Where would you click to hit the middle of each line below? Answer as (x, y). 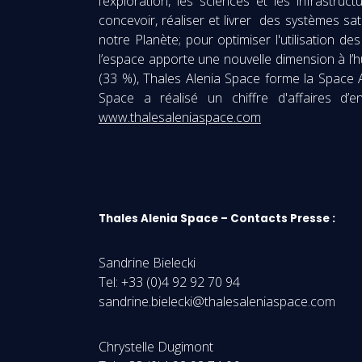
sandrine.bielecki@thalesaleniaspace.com (217, 301)
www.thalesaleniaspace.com (180, 117)
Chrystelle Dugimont (156, 347)
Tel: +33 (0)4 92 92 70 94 (169, 282)
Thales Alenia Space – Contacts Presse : (217, 219)
